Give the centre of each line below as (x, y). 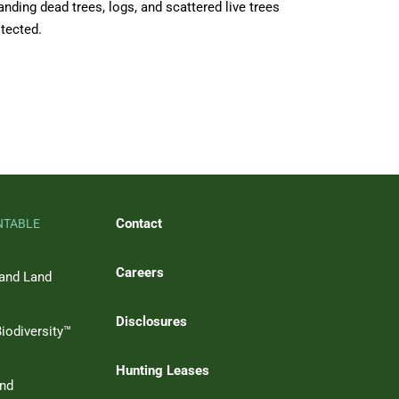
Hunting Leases (163, 370)
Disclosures (151, 322)
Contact (139, 224)
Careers (140, 273)
